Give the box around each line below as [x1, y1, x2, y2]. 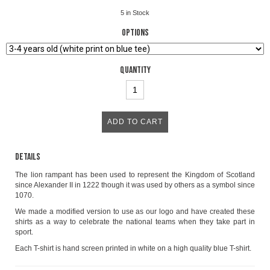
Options [121, 27, 149, 39]
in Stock [126, 9, 149, 17]
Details [15, 151, 40, 163]
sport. [15, 228, 33, 237]
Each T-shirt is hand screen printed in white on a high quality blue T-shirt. [15, 244, 251, 253]
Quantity [119, 64, 151, 77]
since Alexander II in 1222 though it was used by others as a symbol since [15, 181, 255, 190]
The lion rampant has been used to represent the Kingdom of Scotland [15, 171, 255, 180]
